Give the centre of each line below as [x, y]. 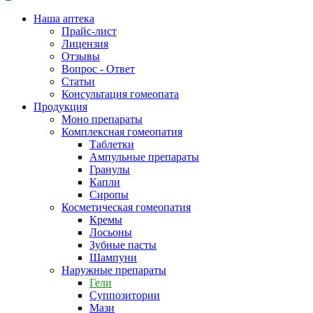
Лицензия [85, 44]
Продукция [60, 107]
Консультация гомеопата [120, 94]
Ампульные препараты [144, 157]
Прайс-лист [89, 31]
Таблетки [112, 145]
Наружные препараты [114, 270]
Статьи [78, 82]
